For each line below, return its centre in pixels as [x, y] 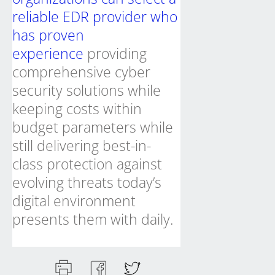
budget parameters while [93, 127]
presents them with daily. [93, 219]
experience [48, 53]
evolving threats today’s [87, 182]
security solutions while [87, 90]
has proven [48, 35]
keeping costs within [77, 109]
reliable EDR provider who [95, 17]
